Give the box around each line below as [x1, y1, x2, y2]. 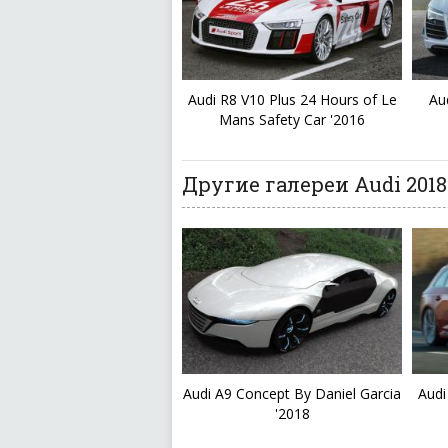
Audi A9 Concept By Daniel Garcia [183, 384, 401, 404]
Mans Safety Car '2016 [219, 110, 365, 130]
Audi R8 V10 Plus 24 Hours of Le [187, 90, 397, 110]
